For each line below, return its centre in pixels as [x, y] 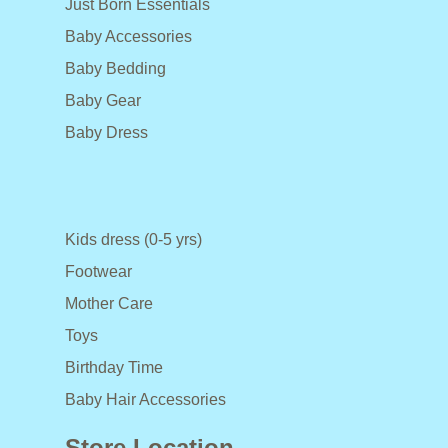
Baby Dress [106, 133]
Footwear [98, 272]
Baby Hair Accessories [145, 400]
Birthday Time [114, 368]
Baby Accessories [128, 37]
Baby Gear [103, 101]
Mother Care [109, 304]
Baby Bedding [115, 69]
